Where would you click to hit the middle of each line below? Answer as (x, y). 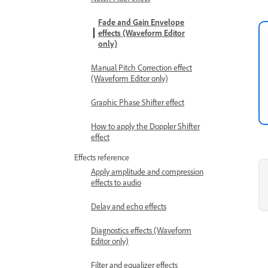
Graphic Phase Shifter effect (138, 102)
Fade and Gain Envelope (141, 22)
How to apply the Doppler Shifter (145, 126)
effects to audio (116, 182)
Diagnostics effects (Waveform (141, 230)
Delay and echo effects (129, 206)
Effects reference (102, 157)
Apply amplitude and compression (147, 171)
